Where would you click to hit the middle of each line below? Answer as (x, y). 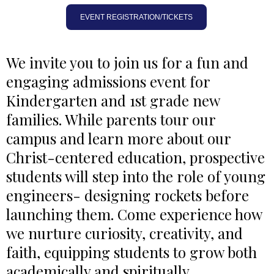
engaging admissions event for (108, 81)
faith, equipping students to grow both (131, 252)
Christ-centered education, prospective (135, 157)
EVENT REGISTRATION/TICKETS (136, 17)
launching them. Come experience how (134, 214)
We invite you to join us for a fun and (127, 62)
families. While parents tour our (111, 119)
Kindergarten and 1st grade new (113, 100)
